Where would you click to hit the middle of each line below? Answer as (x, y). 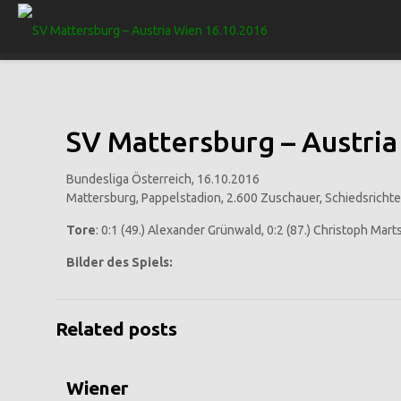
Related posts (116, 328)
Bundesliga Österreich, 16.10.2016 (163, 179)
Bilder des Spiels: (120, 262)
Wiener (97, 388)
